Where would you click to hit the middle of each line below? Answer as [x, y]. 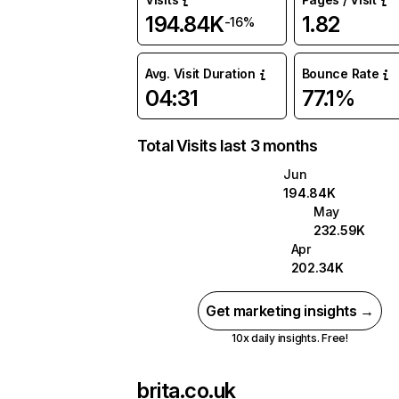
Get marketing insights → [290, 311]
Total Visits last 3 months [228, 146]
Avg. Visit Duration [200, 73]
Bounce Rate [340, 73]
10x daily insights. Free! [289, 338]
